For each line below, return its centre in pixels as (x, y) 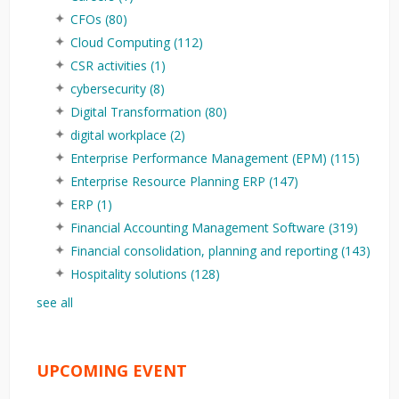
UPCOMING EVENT (112, 370)
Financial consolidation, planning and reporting (206, 251)
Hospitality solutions (130, 274)
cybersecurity (110, 89)
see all (55, 303)
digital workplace (120, 135)
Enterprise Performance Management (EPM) (200, 159)
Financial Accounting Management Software (199, 228)
